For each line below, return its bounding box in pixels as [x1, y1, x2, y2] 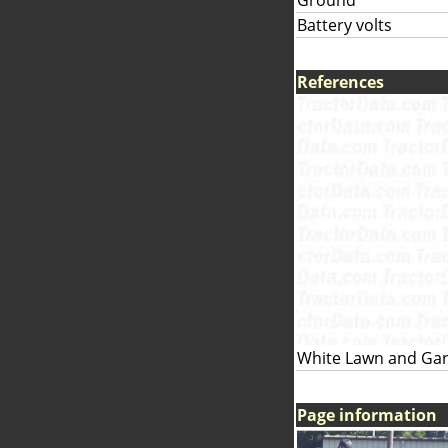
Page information [297, 404, 437, 426]
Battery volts [297, 14, 392, 36]
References [297, 71, 384, 93]
